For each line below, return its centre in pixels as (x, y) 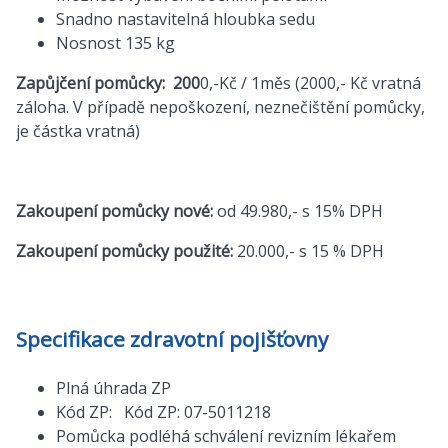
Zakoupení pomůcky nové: (116, 211)
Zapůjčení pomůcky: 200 (108, 83)
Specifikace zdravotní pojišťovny (172, 339)
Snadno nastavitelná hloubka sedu (185, 19)
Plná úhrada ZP (113, 387)
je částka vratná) (78, 131)
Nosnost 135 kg (115, 43)
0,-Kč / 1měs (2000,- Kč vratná (310, 83)
